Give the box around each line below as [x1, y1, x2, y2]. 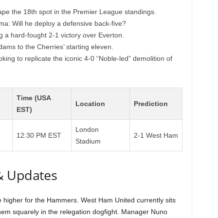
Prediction [133, 100, 168, 108]
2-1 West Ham [133, 131, 178, 139]
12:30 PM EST [16, 131, 61, 139]
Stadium [75, 137, 101, 145]
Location [75, 100, 105, 108]
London [75, 126, 99, 133]
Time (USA [16, 94, 51, 102]
